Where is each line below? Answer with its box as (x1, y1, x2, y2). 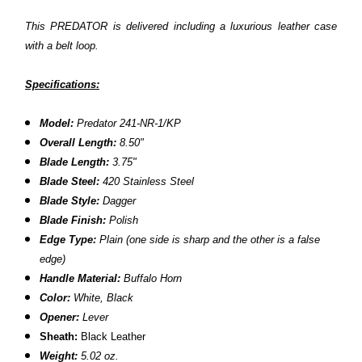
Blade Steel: (40, 175, 100, 188)
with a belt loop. (25, 40, 99, 53)
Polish (109, 214, 139, 227)
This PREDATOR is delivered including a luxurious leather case (25, 20, 337, 33)
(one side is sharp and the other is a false (126, 234, 321, 246)
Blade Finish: (40, 214, 107, 227)
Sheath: (40, 330, 78, 343)
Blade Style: (40, 195, 100, 208)
